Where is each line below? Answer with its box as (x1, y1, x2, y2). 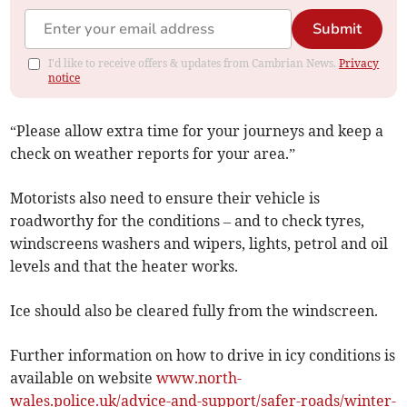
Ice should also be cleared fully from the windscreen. (10, 301, 379, 320)
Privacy (339, 55, 380, 70)
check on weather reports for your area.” (10, 144, 296, 163)
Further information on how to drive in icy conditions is (10, 345, 396, 364)
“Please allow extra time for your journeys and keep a (10, 121, 384, 140)
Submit (312, 18, 362, 39)
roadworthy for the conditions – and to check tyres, (10, 211, 365, 230)
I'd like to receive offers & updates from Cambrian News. (48, 55, 340, 70)
